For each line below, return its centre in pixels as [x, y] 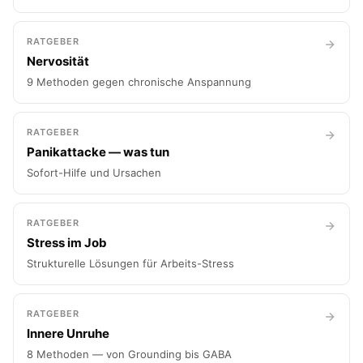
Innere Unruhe [68, 333]
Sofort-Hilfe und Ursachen [94, 173]
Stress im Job [67, 243]
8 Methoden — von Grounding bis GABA [129, 354]
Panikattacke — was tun [98, 152]
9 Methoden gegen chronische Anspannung [139, 82]
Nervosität [58, 61]
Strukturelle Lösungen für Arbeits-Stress [130, 263]
